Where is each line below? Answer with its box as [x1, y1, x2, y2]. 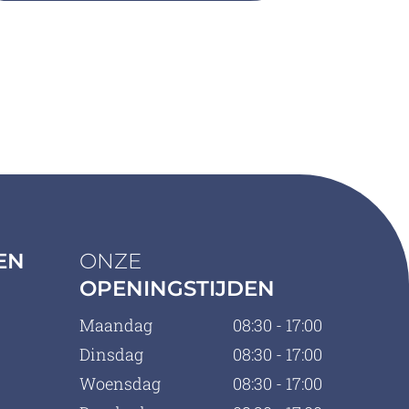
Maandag [79, 314, 153, 336]
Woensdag [79, 372, 162, 394]
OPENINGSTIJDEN [79, 276, 276, 301]
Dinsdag [79, 343, 144, 365]
